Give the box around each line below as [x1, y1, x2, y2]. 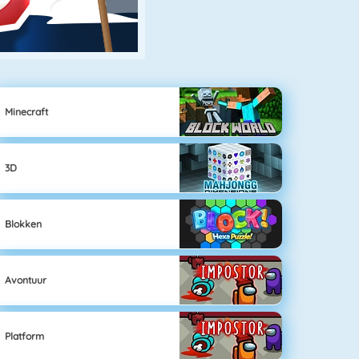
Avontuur [5, 273, 47, 286]
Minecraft [5, 105, 49, 118]
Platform [5, 329, 45, 342]
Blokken [5, 217, 42, 230]
